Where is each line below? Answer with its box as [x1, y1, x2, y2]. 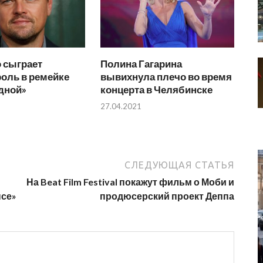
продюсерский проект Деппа [100, 190, 234, 202]
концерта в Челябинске [100, 83, 213, 96]
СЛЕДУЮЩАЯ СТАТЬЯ [124, 160, 234, 171]
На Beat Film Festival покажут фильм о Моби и [26, 176, 234, 188]
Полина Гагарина [100, 57, 183, 70]
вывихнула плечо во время [100, 70, 232, 83]
